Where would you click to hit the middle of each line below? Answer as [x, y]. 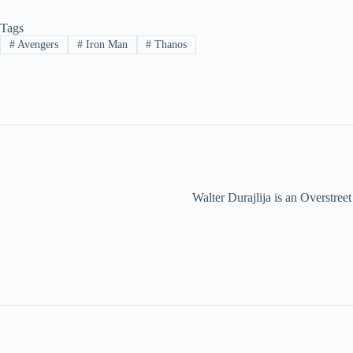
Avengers [36, 45]
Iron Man [105, 45]
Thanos [169, 45]
